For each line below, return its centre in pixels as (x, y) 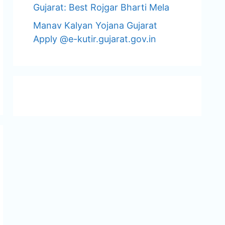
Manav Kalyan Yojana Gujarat (95, 25)
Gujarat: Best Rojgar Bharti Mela (101, 7)
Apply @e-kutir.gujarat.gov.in (95, 39)
